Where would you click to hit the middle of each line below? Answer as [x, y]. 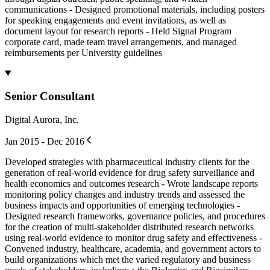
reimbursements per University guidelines [83, 52]
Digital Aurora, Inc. [42, 120]
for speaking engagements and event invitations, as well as [115, 20]
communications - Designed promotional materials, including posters [135, 9]
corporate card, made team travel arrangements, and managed [121, 42]
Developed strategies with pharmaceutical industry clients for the [127, 162]
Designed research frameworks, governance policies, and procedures [135, 216]
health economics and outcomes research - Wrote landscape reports [131, 184]
